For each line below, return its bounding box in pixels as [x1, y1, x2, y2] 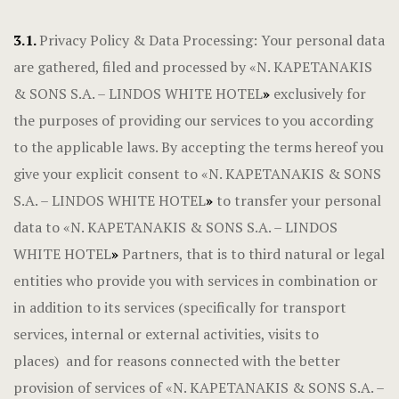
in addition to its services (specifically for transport [13, 297, 346, 317]
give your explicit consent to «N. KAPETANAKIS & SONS [13, 164, 381, 183]
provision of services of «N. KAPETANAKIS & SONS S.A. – [13, 378, 384, 397]
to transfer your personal [216, 191, 381, 210]
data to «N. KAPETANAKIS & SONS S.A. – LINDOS [13, 217, 338, 237]
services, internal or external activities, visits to [13, 324, 319, 344]
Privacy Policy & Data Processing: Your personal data [39, 30, 385, 50]
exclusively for [273, 84, 366, 103]
